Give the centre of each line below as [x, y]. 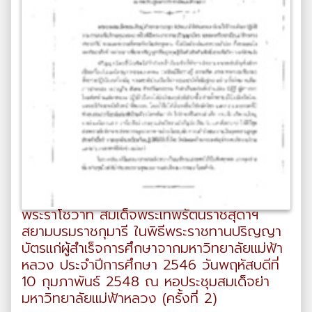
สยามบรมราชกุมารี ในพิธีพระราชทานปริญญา [151, 231]
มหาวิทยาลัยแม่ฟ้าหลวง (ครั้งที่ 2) [119, 298]
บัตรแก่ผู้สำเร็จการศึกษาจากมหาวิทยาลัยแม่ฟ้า [152, 248]
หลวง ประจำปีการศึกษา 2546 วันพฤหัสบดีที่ [150, 264]
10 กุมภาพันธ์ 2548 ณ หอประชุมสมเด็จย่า [146, 281]
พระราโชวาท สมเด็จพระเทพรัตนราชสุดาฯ [140, 214]
